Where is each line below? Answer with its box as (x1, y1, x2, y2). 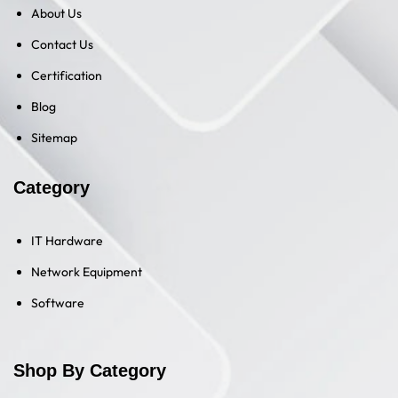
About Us (31, 5, 82, 22)
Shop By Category (13, 361, 166, 381)
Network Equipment (31, 264, 142, 281)
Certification (31, 68, 102, 84)
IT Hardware (31, 233, 103, 250)
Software (31, 295, 84, 312)
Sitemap (31, 130, 77, 147)
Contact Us (31, 36, 93, 53)
